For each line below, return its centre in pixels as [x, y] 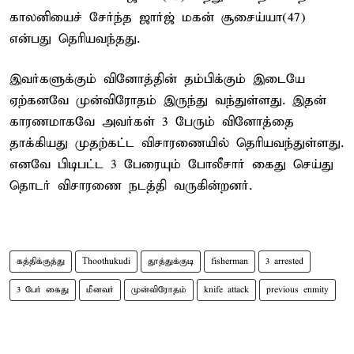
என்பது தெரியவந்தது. [75, 39]
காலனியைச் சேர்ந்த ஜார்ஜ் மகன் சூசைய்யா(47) [158, 17]
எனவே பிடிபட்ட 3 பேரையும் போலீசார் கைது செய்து [171, 164]
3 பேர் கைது [43, 290]
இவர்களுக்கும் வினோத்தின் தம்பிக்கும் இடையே [157, 79]
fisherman [230, 261]
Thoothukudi [106, 261]
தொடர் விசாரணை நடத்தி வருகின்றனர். [131, 186]
